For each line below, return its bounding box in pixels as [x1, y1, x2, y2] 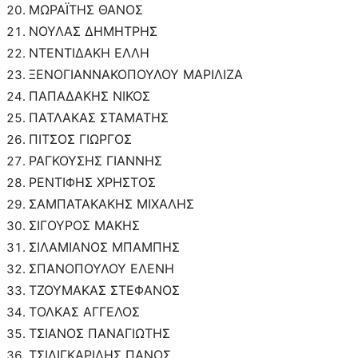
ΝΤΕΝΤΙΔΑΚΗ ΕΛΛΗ [29, 45, 149, 62]
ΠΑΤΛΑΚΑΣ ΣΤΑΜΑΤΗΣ [29, 109, 169, 126]
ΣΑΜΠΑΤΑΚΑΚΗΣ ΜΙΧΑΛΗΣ [29, 196, 194, 213]
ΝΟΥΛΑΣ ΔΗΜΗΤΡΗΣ [29, 23, 157, 40]
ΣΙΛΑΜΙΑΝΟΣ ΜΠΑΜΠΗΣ [29, 239, 180, 256]
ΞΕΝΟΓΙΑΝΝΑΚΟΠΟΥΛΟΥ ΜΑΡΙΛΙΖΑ [29, 66, 243, 83]
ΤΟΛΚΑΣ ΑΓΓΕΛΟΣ [29, 304, 140, 320]
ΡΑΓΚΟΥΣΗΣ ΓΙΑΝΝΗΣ [29, 153, 162, 169]
